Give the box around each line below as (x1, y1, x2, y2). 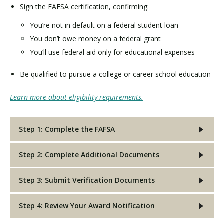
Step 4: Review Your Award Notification (19, 200, 155, 210)
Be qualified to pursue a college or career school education (20, 69, 211, 79)
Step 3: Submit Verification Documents (19, 175, 155, 185)
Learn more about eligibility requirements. (10, 92, 143, 102)
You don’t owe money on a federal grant (30, 33, 161, 43)
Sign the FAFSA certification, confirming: (20, 2, 149, 11)
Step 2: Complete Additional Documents (19, 149, 159, 159)
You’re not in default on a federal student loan (30, 20, 178, 30)
